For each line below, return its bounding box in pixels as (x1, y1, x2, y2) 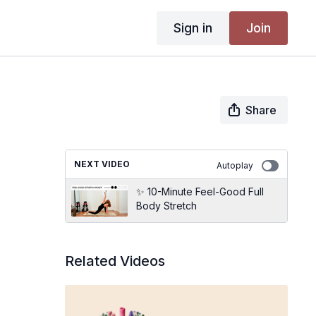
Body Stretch (135, 200, 197, 212)
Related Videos (64, 253, 165, 269)
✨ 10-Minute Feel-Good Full (135, 186, 264, 197)
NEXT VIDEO (73, 159, 130, 169)
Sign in (173, 20, 212, 35)
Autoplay (216, 160, 253, 171)
